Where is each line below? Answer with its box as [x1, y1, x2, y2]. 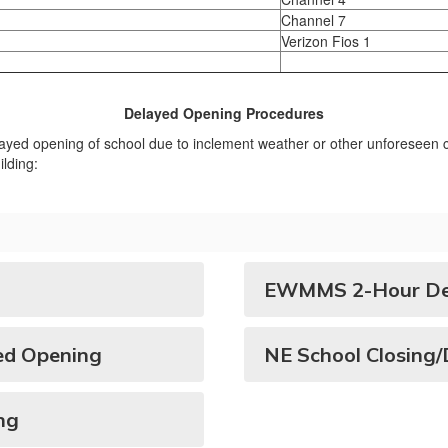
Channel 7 [281, 10, 346, 30]
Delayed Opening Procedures [124, 103, 324, 123]
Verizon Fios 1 [281, 31, 371, 51]
